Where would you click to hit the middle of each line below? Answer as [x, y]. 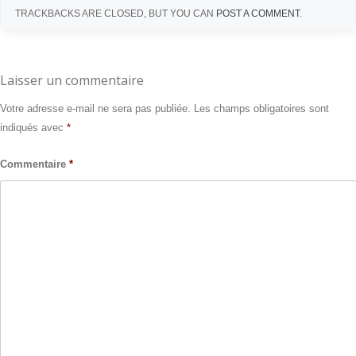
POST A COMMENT [258, 13]
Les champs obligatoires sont [261, 109]
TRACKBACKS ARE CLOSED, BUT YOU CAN [116, 13]
